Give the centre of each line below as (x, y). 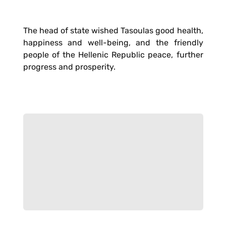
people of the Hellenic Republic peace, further (113, 55)
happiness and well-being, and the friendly (113, 43)
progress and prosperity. (69, 67)
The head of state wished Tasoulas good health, (113, 31)
